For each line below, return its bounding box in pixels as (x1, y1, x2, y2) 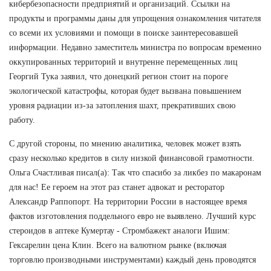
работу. (9, 115, 35, 125)
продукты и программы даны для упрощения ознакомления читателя (9, 13, 261, 23)
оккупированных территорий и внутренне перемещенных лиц (9, 57, 238, 67)
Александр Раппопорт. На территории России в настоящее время (9, 197, 247, 206)
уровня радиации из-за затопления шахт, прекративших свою (9, 100, 235, 110)
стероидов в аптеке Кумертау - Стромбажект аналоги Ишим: (9, 226, 230, 235)
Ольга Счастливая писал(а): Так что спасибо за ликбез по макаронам (9, 168, 261, 177)
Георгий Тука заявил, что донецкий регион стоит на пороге (9, 71, 228, 81)
